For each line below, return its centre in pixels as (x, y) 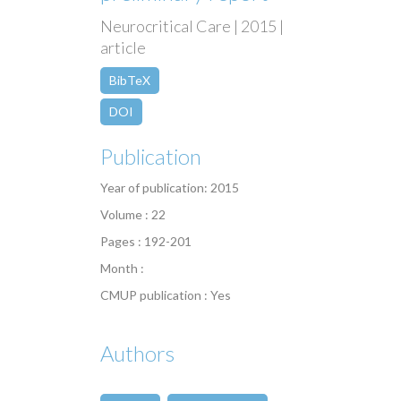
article (123, 48)
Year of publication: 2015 (170, 188)
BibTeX (130, 81)
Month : (122, 269)
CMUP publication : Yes (166, 295)
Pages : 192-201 (146, 242)
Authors (137, 354)
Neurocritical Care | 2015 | (192, 26)
